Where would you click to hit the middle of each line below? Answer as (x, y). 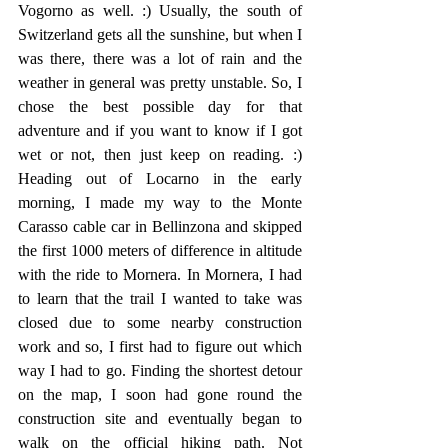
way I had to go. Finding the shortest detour (160, 370)
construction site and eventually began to (160, 418)
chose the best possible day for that (160, 106)
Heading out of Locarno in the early (160, 178)
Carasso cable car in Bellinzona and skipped (160, 226)
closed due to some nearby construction (160, 322)
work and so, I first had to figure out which (160, 346)
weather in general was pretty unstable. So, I (160, 82)
